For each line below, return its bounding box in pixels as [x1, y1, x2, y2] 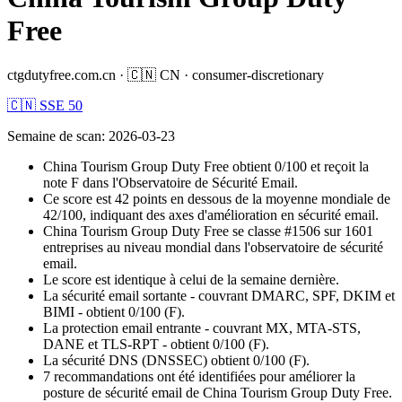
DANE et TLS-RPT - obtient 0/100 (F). [43, 336, 269, 352]
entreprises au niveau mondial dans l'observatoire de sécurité [43, 239, 383, 255]
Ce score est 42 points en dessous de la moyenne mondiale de [43, 190, 390, 206]
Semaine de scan [7, 127, 101, 144]
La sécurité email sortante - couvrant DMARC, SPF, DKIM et [43, 287, 395, 303]
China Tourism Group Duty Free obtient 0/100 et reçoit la [43, 158, 369, 174]
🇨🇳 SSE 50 [7, 97, 83, 113]
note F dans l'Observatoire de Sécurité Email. [43, 174, 298, 190]
